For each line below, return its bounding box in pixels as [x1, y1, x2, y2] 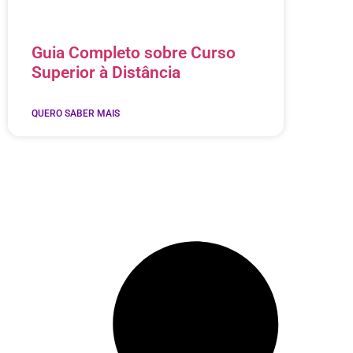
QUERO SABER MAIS [32, 108, 120, 120]
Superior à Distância [32, 63, 180, 83]
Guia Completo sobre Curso [32, 43, 236, 63]
